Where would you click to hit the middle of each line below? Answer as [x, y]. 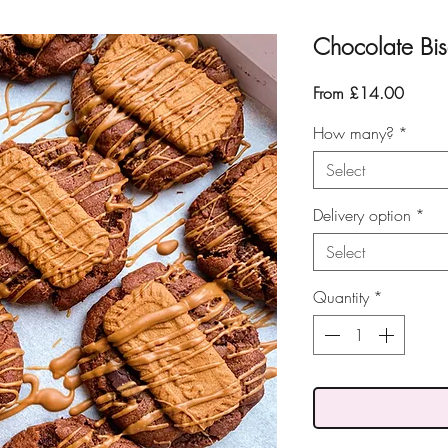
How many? [353, 133]
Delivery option [361, 215]
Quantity [340, 297]
